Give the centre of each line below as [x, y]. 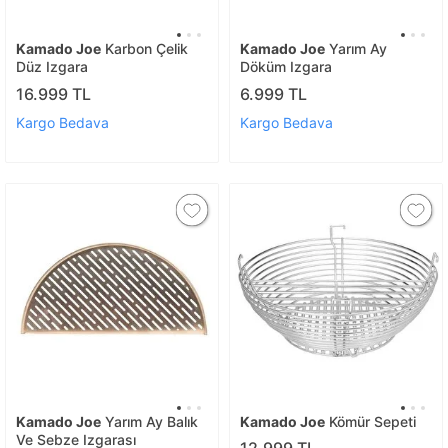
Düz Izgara [52, 66]
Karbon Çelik [144, 48]
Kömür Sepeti [370, 421]
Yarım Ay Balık [149, 421]
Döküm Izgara [286, 66]
